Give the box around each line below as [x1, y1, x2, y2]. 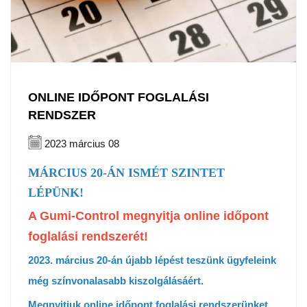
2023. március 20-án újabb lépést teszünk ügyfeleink [28, 254, 276, 266]
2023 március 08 [42, 137, 119, 149]
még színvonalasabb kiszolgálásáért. [28, 275, 204, 286]
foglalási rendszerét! [28, 229, 148, 243]
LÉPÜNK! [28, 185, 84, 199]
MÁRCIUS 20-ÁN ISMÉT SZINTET [28, 165, 225, 180]
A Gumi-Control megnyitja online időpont [28, 208, 269, 223]
